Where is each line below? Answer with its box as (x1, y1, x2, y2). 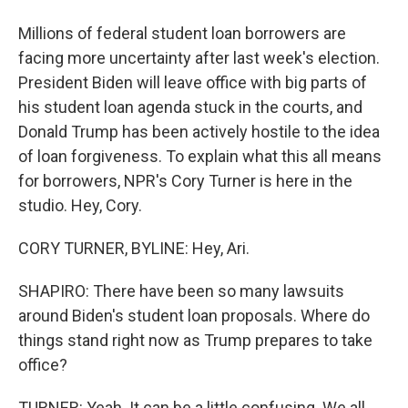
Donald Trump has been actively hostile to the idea (18, 122, 380, 141)
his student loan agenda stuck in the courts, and (18, 97, 362, 117)
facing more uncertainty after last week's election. (18, 48, 380, 67)
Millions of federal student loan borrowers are (18, 24, 346, 43)
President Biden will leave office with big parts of (18, 73, 367, 92)
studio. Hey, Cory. (18, 196, 142, 215)
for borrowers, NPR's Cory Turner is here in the (18, 171, 352, 190)
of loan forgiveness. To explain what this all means (18, 147, 382, 166)
